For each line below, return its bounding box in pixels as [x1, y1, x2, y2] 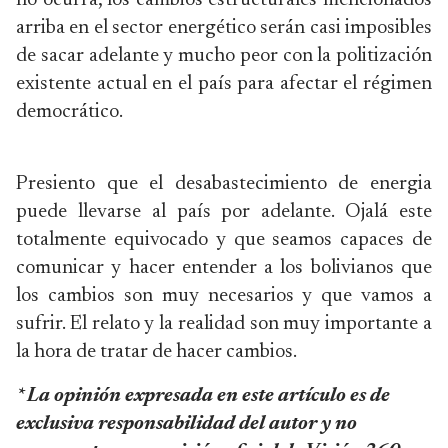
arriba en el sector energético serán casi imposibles [16, 18, 432, 38]
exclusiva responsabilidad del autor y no [16, 414, 357, 434]
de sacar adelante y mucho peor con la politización [16, 46, 432, 66]
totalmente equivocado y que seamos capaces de [16, 230, 432, 250]
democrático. [16, 102, 123, 122]
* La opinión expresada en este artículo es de [16, 386, 390, 406]
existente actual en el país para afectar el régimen [16, 74, 432, 94]
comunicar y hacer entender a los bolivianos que [16, 258, 432, 278]
